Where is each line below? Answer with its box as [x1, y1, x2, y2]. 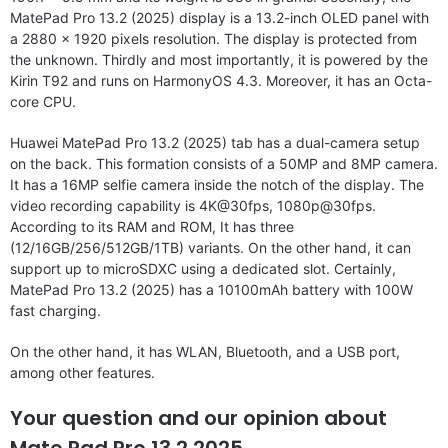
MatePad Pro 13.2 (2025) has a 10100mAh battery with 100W [10, 280, 413, 298]
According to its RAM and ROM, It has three [10, 217, 294, 235]
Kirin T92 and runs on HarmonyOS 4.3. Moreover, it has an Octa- [10, 71, 432, 89]
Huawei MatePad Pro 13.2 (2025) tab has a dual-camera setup [10, 133, 420, 151]
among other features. [10, 363, 155, 381]
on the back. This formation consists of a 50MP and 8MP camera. [10, 154, 438, 172]
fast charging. [10, 301, 101, 319]
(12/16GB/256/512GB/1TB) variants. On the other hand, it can [10, 238, 411, 256]
